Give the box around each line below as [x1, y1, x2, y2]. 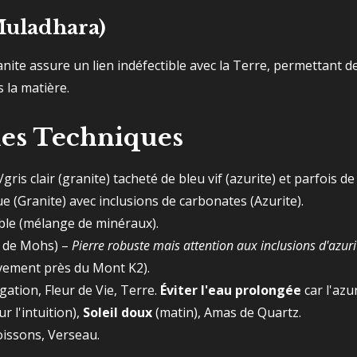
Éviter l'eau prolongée [160, 281, 301, 299]
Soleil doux [83, 304, 152, 321]
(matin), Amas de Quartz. [152, 304, 301, 321]
